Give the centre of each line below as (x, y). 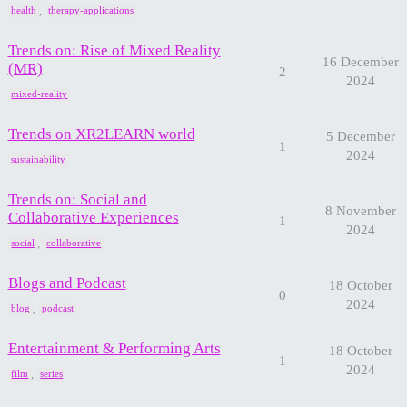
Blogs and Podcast (67, 283)
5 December (360, 136)
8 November (360, 210)
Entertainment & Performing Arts (114, 348)
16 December (360, 61)
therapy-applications (91, 10)
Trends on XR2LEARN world (101, 134)
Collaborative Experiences (93, 217)
